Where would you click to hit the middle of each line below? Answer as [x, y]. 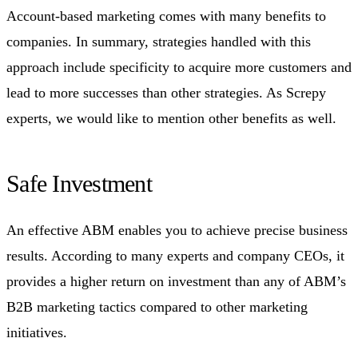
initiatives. [37, 332]
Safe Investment [79, 183]
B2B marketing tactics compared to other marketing [157, 306]
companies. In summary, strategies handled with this [159, 41]
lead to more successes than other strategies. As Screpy [166, 92]
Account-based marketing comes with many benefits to [166, 16]
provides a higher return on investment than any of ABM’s [176, 281]
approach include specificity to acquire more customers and [179, 67]
